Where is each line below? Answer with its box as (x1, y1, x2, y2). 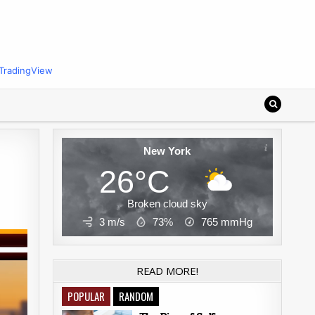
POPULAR (67, 288, 105, 304)
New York (143, 145, 191, 157)
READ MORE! (136, 264, 198, 278)
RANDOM (118, 288, 153, 304)
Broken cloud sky (127, 198, 207, 210)
